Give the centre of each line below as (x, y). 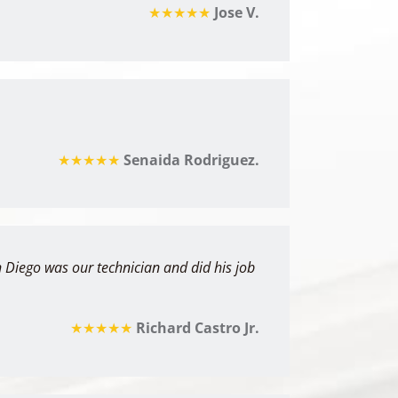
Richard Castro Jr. (195, 327)
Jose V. (235, 13)
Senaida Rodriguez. (189, 159)
